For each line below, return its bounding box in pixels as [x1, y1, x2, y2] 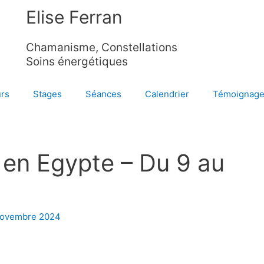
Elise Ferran [25, 6, 123, 28]
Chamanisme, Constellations [25, 41, 177, 54]
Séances [85, 88, 121, 100]
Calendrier [145, 88, 189, 100]
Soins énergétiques [25, 55, 128, 68]
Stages [33, 88, 62, 100]
